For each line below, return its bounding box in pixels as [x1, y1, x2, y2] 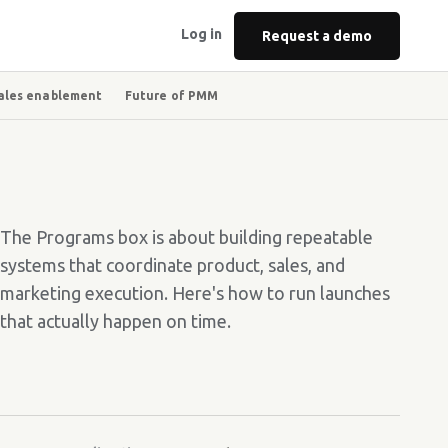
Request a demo [262, 27, 372, 44]
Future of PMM [124, 88, 219, 102]
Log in [181, 26, 222, 42]
